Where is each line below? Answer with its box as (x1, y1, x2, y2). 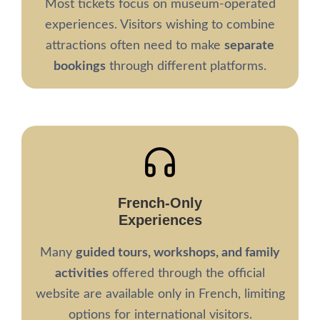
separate (224, 39, 274, 52)
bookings (54, 60, 106, 73)
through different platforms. (106, 60, 266, 73)
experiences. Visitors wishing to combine (45, 19, 275, 31)
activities (55, 267, 109, 280)
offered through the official (109, 267, 265, 280)
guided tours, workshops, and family (76, 246, 280, 259)
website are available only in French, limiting (35, 288, 285, 301)
